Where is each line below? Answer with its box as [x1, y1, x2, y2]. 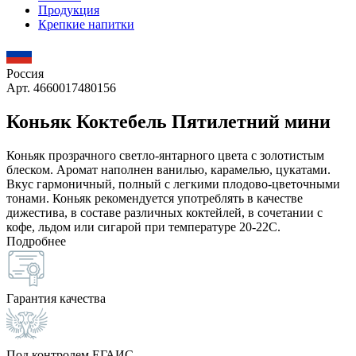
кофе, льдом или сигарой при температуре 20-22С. [6, 219, 281, 234]
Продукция [38, 3, 99, 17]
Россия [6, 67, 44, 80]
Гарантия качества [6, 291, 106, 305]
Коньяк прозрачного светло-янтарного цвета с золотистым [6, 148, 324, 162]
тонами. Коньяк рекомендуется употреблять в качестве [6, 191, 303, 205]
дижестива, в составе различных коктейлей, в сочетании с [6, 205, 323, 219]
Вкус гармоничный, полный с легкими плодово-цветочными [6, 176, 340, 191]
